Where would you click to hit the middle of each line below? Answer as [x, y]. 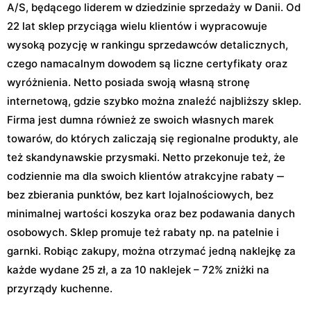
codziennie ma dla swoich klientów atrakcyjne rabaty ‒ [145, 176]
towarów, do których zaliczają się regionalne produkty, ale [153, 138]
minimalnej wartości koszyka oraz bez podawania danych [151, 213]
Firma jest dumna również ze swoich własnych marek [140, 119]
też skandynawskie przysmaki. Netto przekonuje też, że [146, 157]
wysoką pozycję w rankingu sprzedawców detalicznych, [148, 44]
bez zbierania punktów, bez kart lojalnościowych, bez [140, 194]
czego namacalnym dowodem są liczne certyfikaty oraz [147, 63]
